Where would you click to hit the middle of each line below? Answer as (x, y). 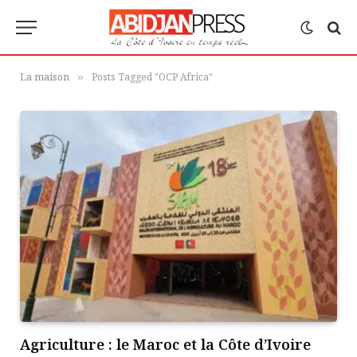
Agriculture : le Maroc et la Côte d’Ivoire (165, 345)
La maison (45, 77)
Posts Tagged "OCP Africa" (152, 77)
